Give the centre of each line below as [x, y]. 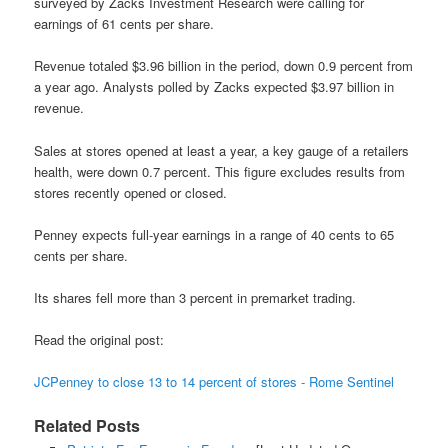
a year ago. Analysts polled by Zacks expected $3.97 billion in [214, 87]
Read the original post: [99, 339]
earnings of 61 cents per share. [124, 24]
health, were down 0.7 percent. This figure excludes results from [220, 171]
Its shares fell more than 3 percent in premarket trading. [195, 297]
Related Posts [87, 426]
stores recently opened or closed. [131, 192]
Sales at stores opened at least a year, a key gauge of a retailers [222, 150]
